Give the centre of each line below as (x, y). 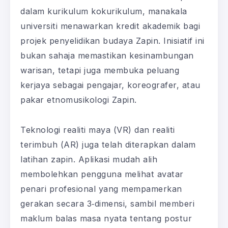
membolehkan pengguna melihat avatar (102, 174)
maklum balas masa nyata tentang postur (106, 218)
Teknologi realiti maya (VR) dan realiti (98, 130)
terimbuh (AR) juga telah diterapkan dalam (108, 144)
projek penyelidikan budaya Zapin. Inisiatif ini (112, 40)
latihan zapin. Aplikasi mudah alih (89, 159)
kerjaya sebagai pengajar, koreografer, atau (110, 85)
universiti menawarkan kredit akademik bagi (110, 26)
